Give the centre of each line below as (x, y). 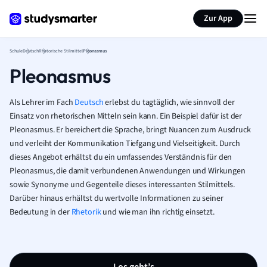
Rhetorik (86, 212)
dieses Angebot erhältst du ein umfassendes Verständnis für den (121, 157)
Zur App (218, 18)
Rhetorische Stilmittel (61, 51)
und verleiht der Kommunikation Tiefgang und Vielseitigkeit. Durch (125, 144)
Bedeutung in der (41, 212)
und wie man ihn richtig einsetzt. (158, 212)
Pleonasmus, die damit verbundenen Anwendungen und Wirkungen (128, 171)
